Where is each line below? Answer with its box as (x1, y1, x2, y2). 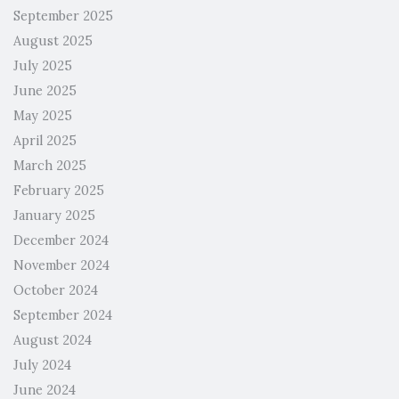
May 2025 (13, 107, 72, 124)
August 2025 (13, 32, 93, 49)
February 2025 (13, 182, 104, 199)
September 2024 (13, 306, 112, 323)
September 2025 (13, 7, 113, 24)
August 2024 (13, 331, 92, 348)
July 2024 (13, 356, 71, 373)
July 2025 (13, 57, 72, 74)
